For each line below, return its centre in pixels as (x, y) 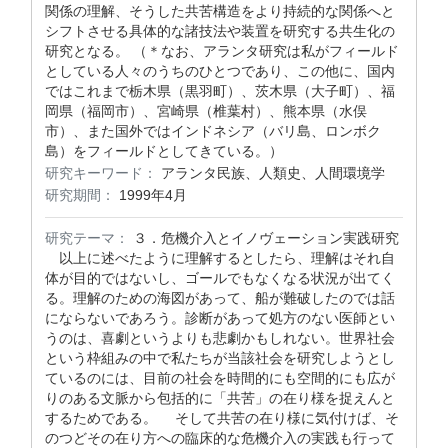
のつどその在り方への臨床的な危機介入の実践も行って (220, 438)
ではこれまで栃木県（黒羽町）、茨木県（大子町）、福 (220, 91)
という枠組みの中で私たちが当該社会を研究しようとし (220, 358)
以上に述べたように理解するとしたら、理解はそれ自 (220, 258)
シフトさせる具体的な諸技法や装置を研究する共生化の (220, 31)
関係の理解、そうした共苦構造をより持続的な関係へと (220, 11)
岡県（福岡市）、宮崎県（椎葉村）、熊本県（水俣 (206, 111)
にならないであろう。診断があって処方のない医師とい (220, 318)
